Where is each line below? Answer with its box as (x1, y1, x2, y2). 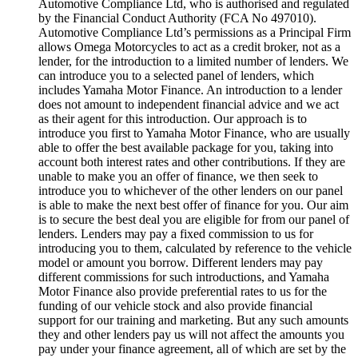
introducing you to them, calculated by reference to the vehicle (38, 241, 352, 256)
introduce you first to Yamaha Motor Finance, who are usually (38, 126, 350, 141)
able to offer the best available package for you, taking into (38, 141, 333, 155)
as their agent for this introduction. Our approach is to (38, 112, 307, 126)
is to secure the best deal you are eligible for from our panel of (38, 213, 349, 227)
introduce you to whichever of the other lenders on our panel (38, 184, 343, 198)
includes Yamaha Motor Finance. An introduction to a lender (38, 83, 342, 97)
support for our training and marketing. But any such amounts (38, 313, 348, 328)
